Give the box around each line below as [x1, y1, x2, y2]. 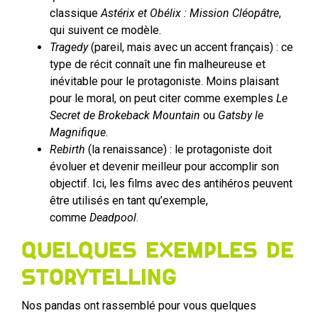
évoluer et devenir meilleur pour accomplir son [50, 160, 279, 174]
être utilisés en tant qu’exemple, [50, 194, 208, 208]
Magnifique [50, 126, 106, 140]
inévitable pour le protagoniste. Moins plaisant [50, 75, 279, 89]
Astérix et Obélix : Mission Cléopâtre [101, 6, 279, 21]
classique [50, 6, 101, 21]
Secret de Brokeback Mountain [50, 109, 200, 123]
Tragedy [50, 40, 88, 55]
